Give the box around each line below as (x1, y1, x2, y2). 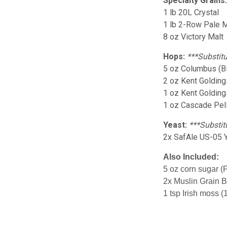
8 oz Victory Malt (163, 31, 224, 42)
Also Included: (163, 152, 219, 161)
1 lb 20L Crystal (163, 7, 219, 17)
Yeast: (163, 120, 187, 130)
